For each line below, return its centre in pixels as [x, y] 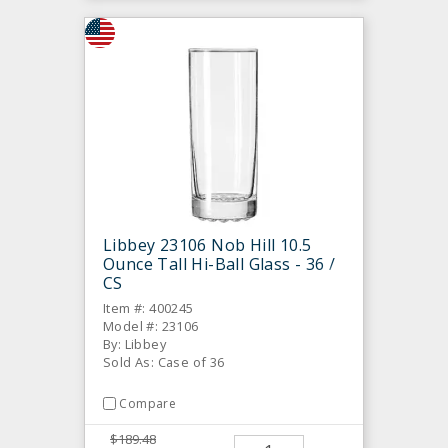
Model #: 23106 [151, 325]
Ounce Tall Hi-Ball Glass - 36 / [219, 263]
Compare [148, 403]
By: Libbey [134, 343]
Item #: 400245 [148, 307]
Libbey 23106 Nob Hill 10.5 [207, 244]
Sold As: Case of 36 [164, 361]
